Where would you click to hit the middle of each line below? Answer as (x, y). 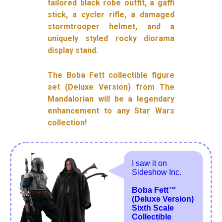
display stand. (73, 51)
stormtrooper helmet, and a (111, 27)
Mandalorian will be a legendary (111, 99)
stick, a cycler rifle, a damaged (111, 15)
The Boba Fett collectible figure (111, 75)
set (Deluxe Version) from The (111, 87)
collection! (67, 123)
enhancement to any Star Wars (111, 111)
